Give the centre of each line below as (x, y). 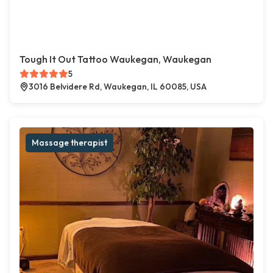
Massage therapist (69, 143)
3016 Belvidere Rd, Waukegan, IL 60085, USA (118, 87)
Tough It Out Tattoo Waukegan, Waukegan (115, 59)
